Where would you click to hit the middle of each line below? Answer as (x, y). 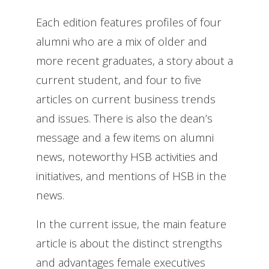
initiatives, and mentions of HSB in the (131, 175)
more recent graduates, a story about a (134, 60)
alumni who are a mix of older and (122, 41)
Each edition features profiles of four (129, 22)
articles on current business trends (126, 98)
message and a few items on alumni (125, 137)
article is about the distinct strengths (129, 243)
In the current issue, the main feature (131, 223)
